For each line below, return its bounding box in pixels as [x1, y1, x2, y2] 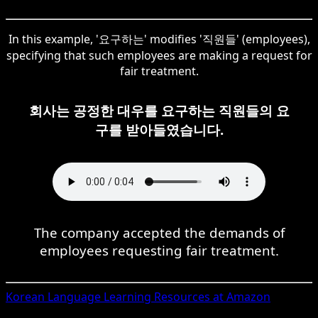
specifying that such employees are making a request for [6, 47, 312, 63]
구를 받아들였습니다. [94, 120, 224, 138]
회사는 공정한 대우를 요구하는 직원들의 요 [28, 101, 290, 119]
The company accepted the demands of [33, 223, 285, 241]
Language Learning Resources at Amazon [45, 288, 270, 305]
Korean [6, 288, 45, 305]
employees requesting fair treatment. [39, 241, 279, 259]
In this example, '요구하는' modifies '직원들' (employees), [8, 31, 310, 47]
